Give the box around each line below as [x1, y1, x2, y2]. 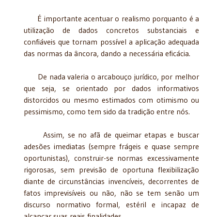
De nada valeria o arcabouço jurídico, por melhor [24, 71, 199, 81]
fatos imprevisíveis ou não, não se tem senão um [24, 187, 199, 198]
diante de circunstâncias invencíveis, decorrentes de [24, 176, 199, 186]
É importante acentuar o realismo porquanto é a [24, 13, 199, 23]
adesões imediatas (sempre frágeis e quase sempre [24, 141, 199, 151]
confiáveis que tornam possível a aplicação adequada [24, 36, 199, 46]
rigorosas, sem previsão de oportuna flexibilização [24, 164, 199, 174]
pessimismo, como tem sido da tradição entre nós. [24, 106, 190, 116]
